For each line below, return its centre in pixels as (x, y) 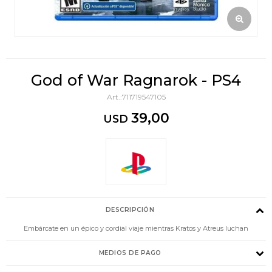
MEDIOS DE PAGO (130, 253)
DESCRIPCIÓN (130, 209)
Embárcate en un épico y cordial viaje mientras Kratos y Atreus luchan (136, 228)
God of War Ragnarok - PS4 (136, 80)
